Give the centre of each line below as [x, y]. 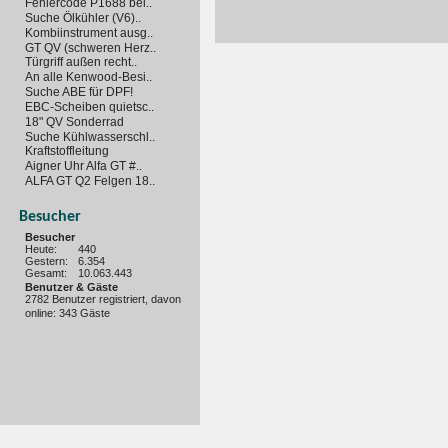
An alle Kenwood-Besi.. [88, 77]
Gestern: [46, 260]
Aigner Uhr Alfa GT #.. [83, 166]
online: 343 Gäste [67, 313]
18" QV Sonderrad [74, 121]
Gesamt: [46, 272]
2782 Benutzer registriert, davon [103, 299]
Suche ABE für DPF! [79, 91]
